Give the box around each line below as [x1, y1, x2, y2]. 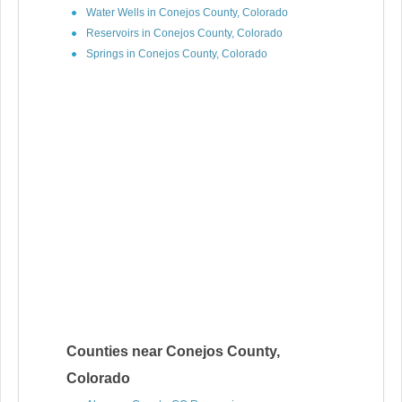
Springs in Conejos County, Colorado [86, 48, 267, 60]
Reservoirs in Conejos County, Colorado [86, 27, 283, 39]
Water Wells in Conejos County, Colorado [86, 6, 288, 19]
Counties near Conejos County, [66, 344, 280, 359]
